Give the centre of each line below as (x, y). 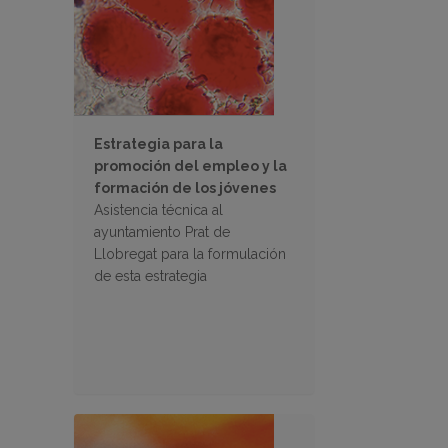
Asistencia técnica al (158, 210)
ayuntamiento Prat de (162, 232)
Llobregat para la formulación (190, 254)
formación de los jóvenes (185, 188)
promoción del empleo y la (190, 166)
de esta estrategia (150, 276)
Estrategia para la (158, 144)
